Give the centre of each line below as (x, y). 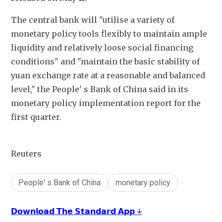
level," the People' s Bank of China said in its (100, 89)
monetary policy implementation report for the (106, 103)
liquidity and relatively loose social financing (102, 48)
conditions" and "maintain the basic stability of (105, 62)
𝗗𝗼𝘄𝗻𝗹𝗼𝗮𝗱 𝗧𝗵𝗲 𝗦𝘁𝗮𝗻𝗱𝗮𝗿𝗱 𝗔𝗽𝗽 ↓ (76, 211)
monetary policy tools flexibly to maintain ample (109, 34)
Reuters (26, 154)
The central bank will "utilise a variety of (93, 20)
